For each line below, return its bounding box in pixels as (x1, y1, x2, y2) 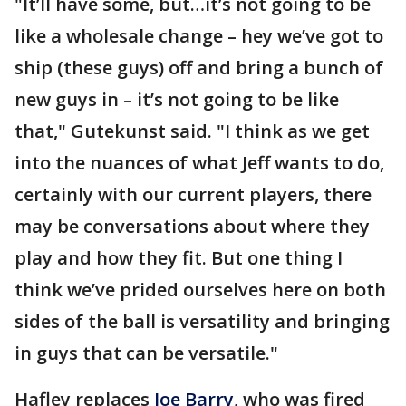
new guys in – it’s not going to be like (14, 87, 339, 112)
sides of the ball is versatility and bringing (14, 309, 390, 334)
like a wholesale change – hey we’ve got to (14, 24, 383, 49)
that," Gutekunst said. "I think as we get (14, 119, 370, 144)
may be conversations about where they (14, 214, 370, 239)
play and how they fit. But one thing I (14, 246, 343, 271)
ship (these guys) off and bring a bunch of (14, 55, 383, 81)
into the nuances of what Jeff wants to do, (14, 150, 384, 176)
